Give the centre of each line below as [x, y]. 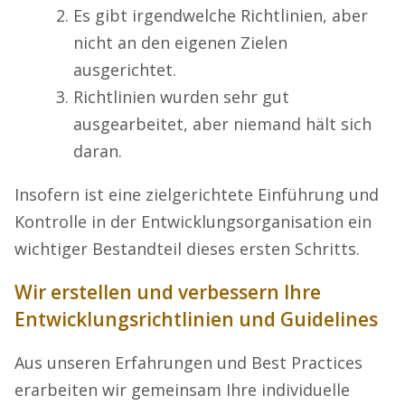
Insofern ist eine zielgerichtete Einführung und [197, 194]
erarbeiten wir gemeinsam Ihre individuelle [182, 389]
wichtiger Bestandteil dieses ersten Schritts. [187, 248]
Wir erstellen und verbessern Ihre [168, 292]
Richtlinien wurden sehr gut [181, 96]
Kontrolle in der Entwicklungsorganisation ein [193, 221]
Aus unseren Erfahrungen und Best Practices [188, 362]
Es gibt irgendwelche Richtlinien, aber [221, 15]
